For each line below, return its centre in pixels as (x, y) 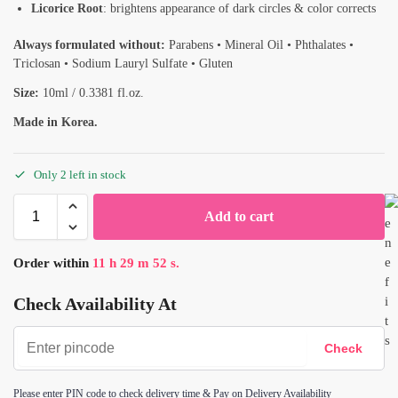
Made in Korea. (56, 122)
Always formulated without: (91, 44)
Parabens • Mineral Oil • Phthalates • (261, 44)
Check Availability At (95, 303)
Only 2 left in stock (80, 175)
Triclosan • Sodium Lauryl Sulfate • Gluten (123, 63)
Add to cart (239, 217)
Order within (53, 263)
